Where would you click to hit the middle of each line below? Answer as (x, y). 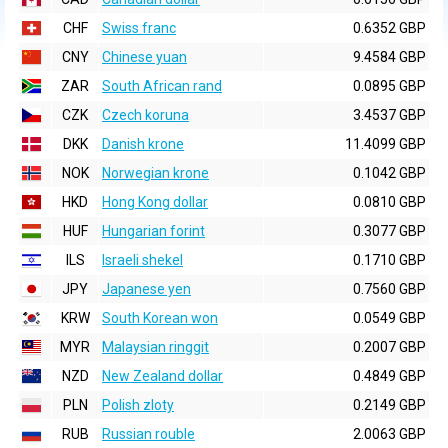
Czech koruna (145, 115)
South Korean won (160, 318)
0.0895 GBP (389, 86)
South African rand (162, 86)
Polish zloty (138, 405)
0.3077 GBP (389, 231)
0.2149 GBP (389, 405)
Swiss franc (139, 28)
